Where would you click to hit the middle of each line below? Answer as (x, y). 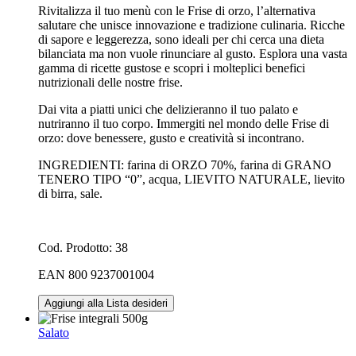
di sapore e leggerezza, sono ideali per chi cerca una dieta (181, 39)
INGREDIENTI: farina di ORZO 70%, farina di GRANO (185, 164)
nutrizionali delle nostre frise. (110, 82)
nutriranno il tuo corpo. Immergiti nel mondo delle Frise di (184, 123)
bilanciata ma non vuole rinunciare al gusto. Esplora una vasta (193, 53)
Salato (54, 332)
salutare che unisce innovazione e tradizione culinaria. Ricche (192, 25)
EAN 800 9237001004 (96, 274)
